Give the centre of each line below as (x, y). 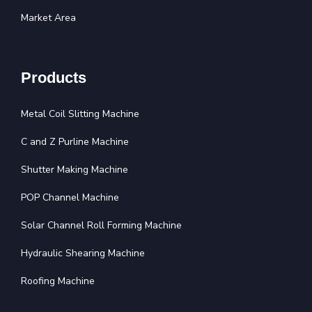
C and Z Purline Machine (75, 142)
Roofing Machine (58, 281)
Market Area (48, 18)
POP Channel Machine (70, 198)
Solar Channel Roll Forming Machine (101, 226)
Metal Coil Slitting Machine (80, 114)
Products (54, 78)
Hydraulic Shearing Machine (83, 253)
